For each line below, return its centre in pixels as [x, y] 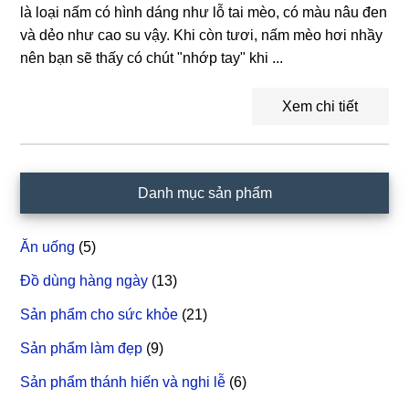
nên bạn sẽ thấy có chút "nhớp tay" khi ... [152, 58]
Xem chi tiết [320, 106]
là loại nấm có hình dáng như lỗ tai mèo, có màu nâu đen [204, 12]
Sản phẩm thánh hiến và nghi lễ [123, 382]
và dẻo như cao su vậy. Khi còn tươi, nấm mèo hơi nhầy [202, 35]
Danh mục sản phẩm [204, 193]
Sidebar [58, 189]
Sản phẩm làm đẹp [82, 348]
